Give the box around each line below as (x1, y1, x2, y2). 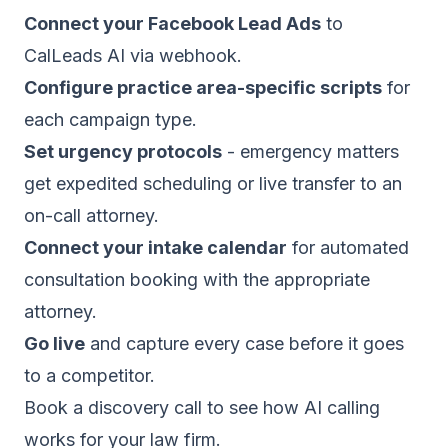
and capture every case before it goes (85, 333, 404, 354)
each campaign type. (24, 109, 197, 130)
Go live (24, 333, 85, 354)
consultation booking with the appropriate (24, 269, 370, 290)
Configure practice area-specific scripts (24, 77, 382, 98)
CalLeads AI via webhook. (24, 45, 242, 66)
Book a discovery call (24, 397, 202, 418)
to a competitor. (24, 365, 155, 386)
